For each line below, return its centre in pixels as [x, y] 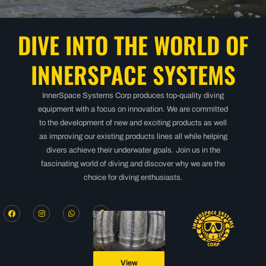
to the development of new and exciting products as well [133, 123]
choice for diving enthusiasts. [133, 178]
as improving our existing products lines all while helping [133, 137]
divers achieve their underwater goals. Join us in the [133, 150]
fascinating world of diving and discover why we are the [133, 164]
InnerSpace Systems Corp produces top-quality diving [133, 96]
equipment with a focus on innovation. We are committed [133, 109]
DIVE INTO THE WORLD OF [133, 45]
